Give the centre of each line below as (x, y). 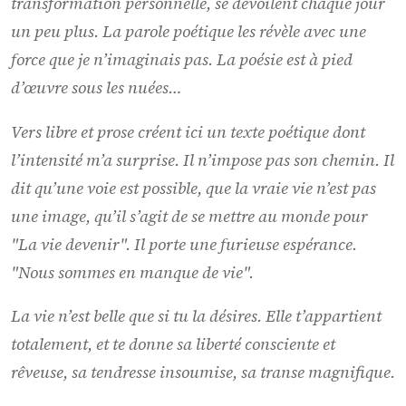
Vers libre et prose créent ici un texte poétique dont (188, 131)
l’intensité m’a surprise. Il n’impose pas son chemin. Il (203, 159)
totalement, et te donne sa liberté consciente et (173, 344)
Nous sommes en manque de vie (130, 272)
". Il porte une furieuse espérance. (238, 244)
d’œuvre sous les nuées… (97, 87)
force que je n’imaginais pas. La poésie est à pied (182, 59)
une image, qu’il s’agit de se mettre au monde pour (189, 216)
